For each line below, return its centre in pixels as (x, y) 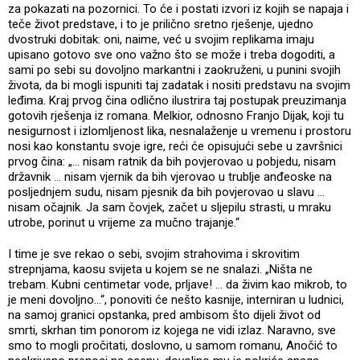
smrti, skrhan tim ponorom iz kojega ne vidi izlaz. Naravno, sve (172, 330)
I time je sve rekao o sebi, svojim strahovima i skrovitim (154, 254)
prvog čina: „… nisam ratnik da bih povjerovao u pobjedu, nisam (172, 161)
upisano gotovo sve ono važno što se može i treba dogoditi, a (172, 54)
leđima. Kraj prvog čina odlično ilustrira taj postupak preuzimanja (177, 100)
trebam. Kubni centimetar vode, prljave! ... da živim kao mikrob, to (178, 284)
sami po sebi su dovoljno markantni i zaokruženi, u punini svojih (174, 70)
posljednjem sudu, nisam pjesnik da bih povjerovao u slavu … (166, 192)
